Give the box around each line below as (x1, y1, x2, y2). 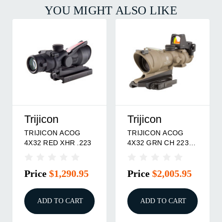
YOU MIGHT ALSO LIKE (45, 3, 177, 17)
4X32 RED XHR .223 (24, 138, 92, 147)
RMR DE (127, 148, 156, 157)
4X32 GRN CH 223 (127, 138, 189, 147)
